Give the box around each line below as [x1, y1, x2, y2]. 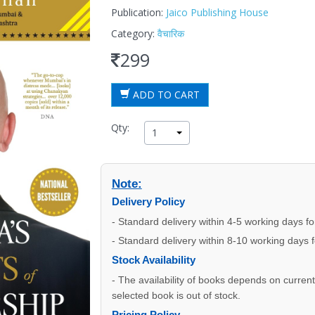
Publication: [110, 6, 166, 19]
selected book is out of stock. [111, 290, 240, 301]
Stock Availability [111, 254, 195, 266]
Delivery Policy [111, 195, 185, 207]
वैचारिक [157, 27, 184, 40]
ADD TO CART [129, 88, 200, 101]
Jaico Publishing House [165, 6, 269, 19]
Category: [110, 27, 157, 40]
